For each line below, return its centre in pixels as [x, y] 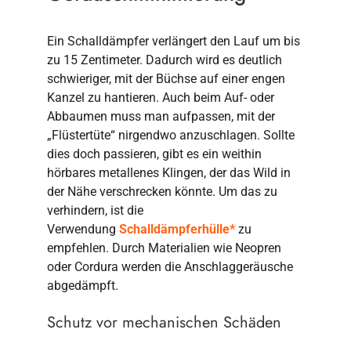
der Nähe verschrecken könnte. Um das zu [162, 191]
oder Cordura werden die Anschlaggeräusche [170, 266]
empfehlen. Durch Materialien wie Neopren [164, 248]
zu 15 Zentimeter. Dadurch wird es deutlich [164, 60]
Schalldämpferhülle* [177, 229]
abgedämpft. [82, 285]
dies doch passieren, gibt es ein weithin [154, 154]
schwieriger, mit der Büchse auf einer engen [166, 78]
